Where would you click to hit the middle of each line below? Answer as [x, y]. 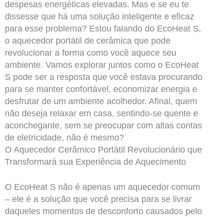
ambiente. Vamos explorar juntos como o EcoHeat [101, 65]
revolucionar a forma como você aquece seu [90, 53]
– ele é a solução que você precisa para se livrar [98, 199]
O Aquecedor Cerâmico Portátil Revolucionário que [103, 150]
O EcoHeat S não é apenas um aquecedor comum [102, 187]
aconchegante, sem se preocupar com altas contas [103, 126]
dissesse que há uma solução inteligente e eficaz [99, 17]
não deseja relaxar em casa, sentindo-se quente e [101, 114]
